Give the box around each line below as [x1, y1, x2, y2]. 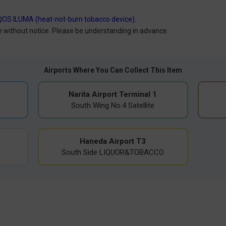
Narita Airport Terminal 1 [69, 89, 157, 99]
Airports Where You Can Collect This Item [44, 66, 182, 74]
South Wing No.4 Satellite [71, 100, 155, 110]
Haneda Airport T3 [80, 136, 146, 146]
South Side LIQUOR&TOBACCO [62, 147, 164, 157]
